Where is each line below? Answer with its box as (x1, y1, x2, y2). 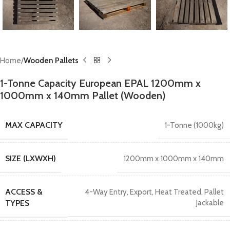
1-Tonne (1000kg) (164, 120, 224, 130)
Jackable (196, 198, 224, 208)
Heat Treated (155, 187, 201, 197)
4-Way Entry (85, 187, 127, 197)
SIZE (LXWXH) (5, 153, 56, 163)
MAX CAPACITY (5, 120, 63, 130)
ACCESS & (5, 186, 43, 197)
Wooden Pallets (24, 55, 79, 65)
